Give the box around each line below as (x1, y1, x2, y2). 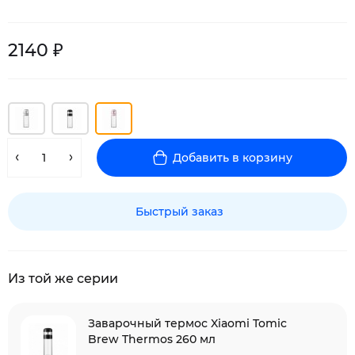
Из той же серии (8, 271, 118, 286)
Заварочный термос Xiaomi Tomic (88, 316, 287, 330)
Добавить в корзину (173, 151, 292, 165)
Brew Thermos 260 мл (88, 332, 216, 346)
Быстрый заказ (136, 204, 223, 219)
